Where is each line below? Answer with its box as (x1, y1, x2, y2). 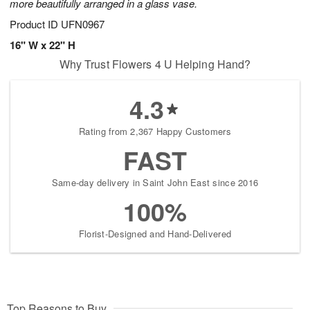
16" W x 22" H (10, 37, 75, 53)
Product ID (10, 17, 61, 32)
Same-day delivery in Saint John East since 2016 (51, 176, 259, 190)
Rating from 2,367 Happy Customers (79, 125, 231, 138)
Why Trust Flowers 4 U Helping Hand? (59, 56, 251, 73)
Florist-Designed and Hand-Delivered (78, 227, 232, 241)
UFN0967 (61, 17, 104, 32)
